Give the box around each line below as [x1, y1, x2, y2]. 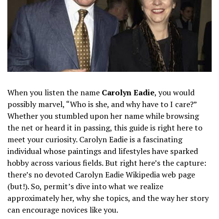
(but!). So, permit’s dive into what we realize [7, 180, 163, 192]
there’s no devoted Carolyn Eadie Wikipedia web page [7, 169, 195, 180]
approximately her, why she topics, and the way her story [7, 192, 209, 203]
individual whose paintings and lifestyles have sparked [7, 145, 198, 156]
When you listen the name [7, 87, 102, 98]
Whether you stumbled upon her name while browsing [7, 110, 199, 121]
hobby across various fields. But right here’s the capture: [7, 157, 206, 168]
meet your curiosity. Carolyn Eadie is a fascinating [7, 133, 182, 145]
